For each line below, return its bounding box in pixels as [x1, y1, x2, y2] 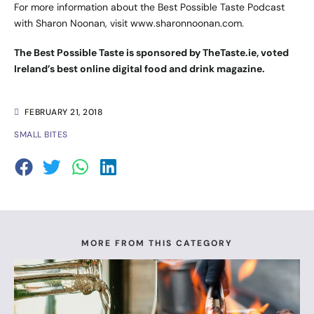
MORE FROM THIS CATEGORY [81, 238, 233, 250]
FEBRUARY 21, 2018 [24, 106, 102, 118]
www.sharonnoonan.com [130, 17, 242, 30]
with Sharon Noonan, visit [14, 17, 130, 30]
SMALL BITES [14, 128, 68, 140]
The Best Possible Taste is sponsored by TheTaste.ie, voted [14, 46, 289, 59]
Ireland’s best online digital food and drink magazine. [14, 62, 265, 75]
